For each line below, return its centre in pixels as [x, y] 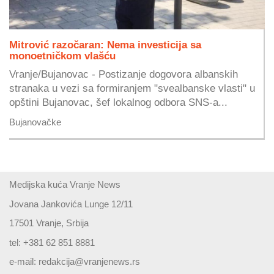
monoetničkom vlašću [62, 56]
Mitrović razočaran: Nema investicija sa [105, 45]
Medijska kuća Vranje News [65, 185]
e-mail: [24, 262]
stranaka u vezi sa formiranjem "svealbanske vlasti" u [132, 88]
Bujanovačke [35, 122]
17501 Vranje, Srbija [49, 223]
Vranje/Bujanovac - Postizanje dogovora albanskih [124, 74]
